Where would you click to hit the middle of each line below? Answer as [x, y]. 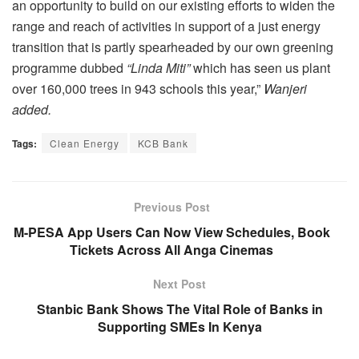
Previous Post [171, 207]
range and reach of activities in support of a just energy [166, 26]
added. [32, 110]
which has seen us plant [262, 68]
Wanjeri [285, 89]
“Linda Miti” [160, 68]
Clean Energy [85, 143]
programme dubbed [69, 68]
